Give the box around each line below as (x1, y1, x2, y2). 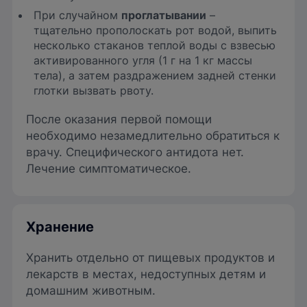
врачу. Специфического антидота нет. (26, 145, 244, 160)
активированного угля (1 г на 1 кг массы (34, 53, 253, 68)
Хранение (26, 219, 94, 236)
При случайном (34, 8, 122, 23)
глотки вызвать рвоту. (34, 84, 154, 98)
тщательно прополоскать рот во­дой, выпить (34, 23, 278, 38)
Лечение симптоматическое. (26, 162, 191, 176)
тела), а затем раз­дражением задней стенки (34, 69, 277, 83)
